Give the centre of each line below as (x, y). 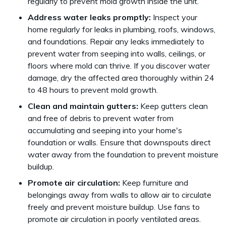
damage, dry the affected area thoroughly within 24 (121, 78)
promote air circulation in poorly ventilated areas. (115, 219)
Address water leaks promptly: (90, 17)
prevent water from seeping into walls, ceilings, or (117, 53)
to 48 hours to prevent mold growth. (94, 90)
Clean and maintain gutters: (84, 106)
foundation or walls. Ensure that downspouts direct (119, 142)
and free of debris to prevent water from (101, 118)
